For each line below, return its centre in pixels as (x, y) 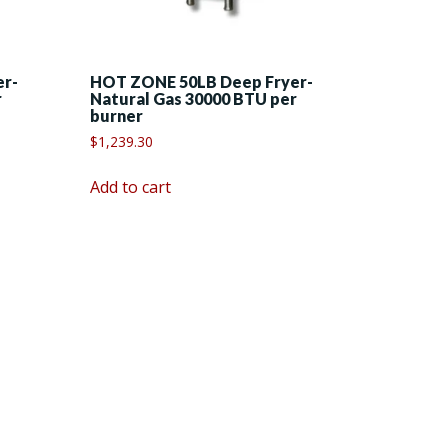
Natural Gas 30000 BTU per (194, 99)
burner (117, 116)
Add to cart (131, 187)
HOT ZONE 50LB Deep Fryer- (202, 82)
